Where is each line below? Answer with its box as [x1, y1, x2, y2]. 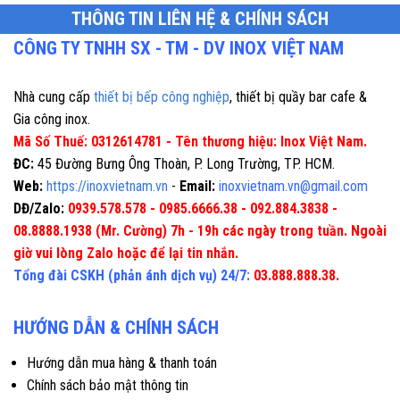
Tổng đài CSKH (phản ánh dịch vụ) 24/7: [13, 266, 250, 284]
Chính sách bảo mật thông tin [27, 376, 188, 394]
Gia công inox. [13, 110, 90, 128]
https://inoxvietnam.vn [46, 177, 168, 195]
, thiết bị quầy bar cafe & [229, 87, 367, 105]
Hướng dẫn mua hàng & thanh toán [27, 354, 217, 371]
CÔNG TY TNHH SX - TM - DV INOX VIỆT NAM [13, 37, 344, 59]
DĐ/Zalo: [13, 199, 64, 217]
